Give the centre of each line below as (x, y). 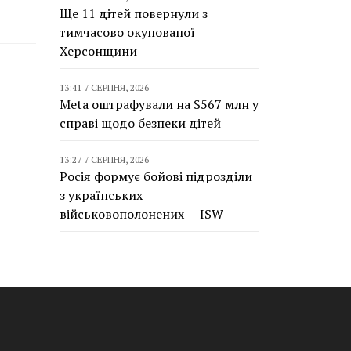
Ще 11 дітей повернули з (134, 13)
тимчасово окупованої (127, 32)
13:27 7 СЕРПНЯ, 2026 (104, 159)
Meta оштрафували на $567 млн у (159, 104)
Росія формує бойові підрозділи (156, 176)
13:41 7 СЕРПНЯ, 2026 (104, 87)
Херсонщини (98, 51)
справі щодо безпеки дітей (140, 123)
